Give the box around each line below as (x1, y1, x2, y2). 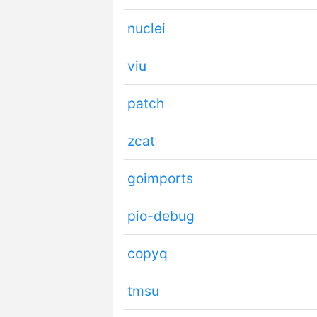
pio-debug (127, 207, 195, 225)
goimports (127, 170, 193, 188)
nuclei (127, 20, 166, 38)
